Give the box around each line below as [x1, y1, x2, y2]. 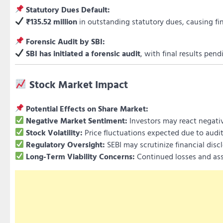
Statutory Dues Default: [26, 3, 111, 15]
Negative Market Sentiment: [26, 114, 128, 126]
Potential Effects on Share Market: [26, 102, 149, 114]
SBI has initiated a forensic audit [26, 47, 141, 59]
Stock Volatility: [26, 126, 83, 138]
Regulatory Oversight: [26, 138, 106, 150]
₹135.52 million [26, 15, 78, 27]
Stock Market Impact [29, 76, 128, 92]
